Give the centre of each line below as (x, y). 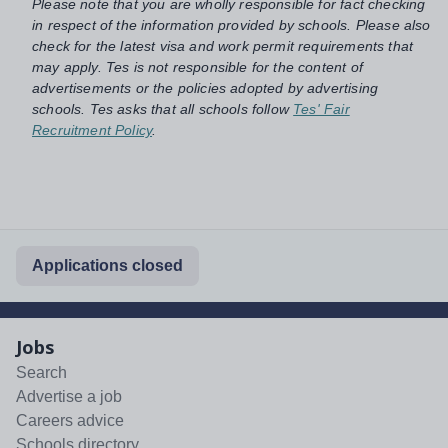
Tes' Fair (321, 108)
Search (41, 372)
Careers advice (70, 420)
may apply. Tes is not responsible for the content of (197, 66)
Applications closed (107, 265)
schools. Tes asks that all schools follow (160, 108)
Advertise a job (69, 396)
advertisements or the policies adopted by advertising (205, 87)
